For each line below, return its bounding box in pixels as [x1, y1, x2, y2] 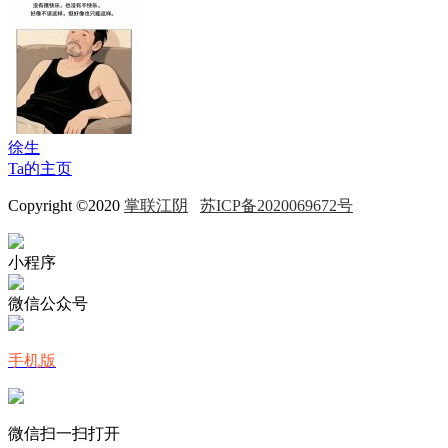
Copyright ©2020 [8, 197, 124, 214]
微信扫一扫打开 [8, 425, 120, 442]
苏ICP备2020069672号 [200, 197, 353, 214]
